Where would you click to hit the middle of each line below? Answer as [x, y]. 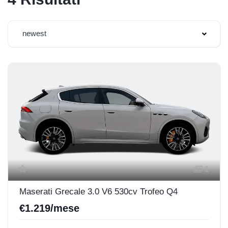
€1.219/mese [49, 208]
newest [34, 33]
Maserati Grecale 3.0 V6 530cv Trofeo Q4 [98, 191]
